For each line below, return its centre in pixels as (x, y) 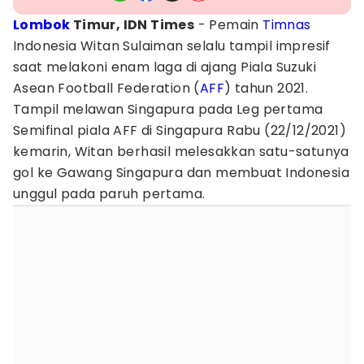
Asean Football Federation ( (106, 88)
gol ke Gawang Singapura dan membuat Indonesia (181, 173)
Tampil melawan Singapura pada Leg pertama (168, 109)
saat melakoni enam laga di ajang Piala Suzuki (165, 67)
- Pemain (229, 25)
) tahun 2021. (266, 88)
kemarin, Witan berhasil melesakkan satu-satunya (181, 152)
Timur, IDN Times (132, 25)
